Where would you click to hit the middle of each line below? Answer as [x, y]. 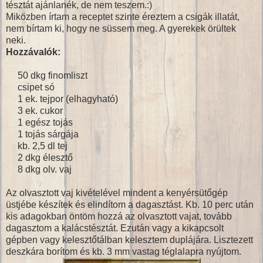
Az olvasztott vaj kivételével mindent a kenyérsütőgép [117, 193]
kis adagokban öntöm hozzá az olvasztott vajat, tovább [119, 216]
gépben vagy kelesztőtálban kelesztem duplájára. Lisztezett [129, 240]
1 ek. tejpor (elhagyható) [62, 99]
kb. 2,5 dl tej [37, 146]
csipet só [30, 87]
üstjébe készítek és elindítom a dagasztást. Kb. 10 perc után [130, 204]
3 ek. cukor [34, 110]
